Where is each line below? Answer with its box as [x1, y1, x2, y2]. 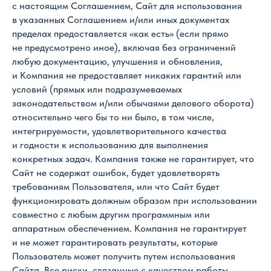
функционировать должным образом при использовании [12, 195, 257, 206]
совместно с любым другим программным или [12, 209, 210, 220]
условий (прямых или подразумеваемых [12, 83, 182, 95]
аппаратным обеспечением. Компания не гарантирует [12, 223, 247, 234]
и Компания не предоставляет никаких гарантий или [12, 70, 241, 81]
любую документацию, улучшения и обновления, [12, 56, 223, 67]
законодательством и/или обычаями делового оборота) [12, 97, 254, 109]
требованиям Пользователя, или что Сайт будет [12, 181, 220, 192]
